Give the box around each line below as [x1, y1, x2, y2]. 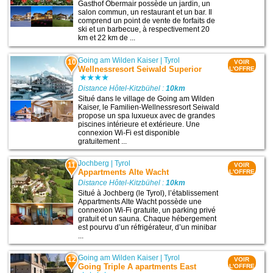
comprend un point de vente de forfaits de [78, 16, 216, 26]
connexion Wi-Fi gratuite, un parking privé [78, 205, 216, 214]
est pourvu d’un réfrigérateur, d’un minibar [78, 222, 217, 232]
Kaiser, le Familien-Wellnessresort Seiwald [78, 102, 220, 112]
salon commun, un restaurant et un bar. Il [78, 8, 213, 17]
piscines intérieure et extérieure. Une [78, 119, 200, 129]
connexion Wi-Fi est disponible [78, 128, 180, 137]
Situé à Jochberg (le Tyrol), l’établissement [78, 188, 219, 197]
